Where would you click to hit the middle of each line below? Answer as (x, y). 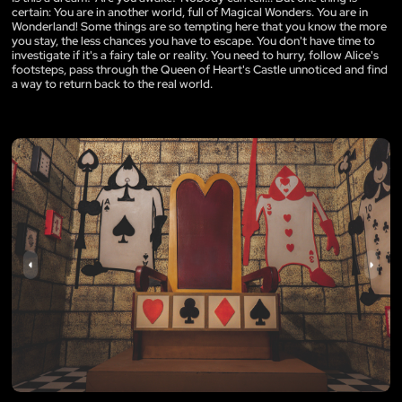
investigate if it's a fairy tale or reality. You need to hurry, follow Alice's (195, 55)
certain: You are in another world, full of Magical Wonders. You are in (190, 12)
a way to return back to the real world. (112, 83)
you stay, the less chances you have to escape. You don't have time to (193, 40)
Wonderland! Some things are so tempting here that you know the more (199, 26)
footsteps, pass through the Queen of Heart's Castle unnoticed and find (200, 69)
